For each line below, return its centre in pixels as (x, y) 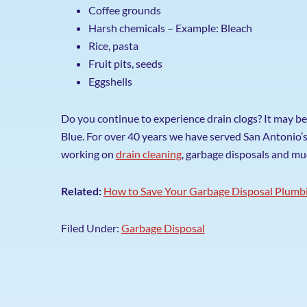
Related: (82, 191)
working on (88, 154)
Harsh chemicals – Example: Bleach (170, 28)
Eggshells (110, 81)
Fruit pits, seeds (125, 63)
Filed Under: (91, 228)
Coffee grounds (124, 10)
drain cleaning (148, 154)
